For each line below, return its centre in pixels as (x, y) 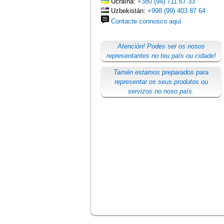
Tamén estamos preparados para (161, 72)
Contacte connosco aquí (146, 21)
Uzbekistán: (128, 11)
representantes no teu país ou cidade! (161, 56)
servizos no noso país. (161, 91)
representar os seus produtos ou (161, 82)
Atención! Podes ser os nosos (161, 46)
